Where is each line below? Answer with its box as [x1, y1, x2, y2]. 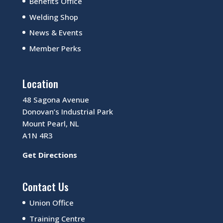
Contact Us [22, 179, 69, 195]
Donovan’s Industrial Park [22, 107, 113, 117]
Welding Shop [29, 11, 78, 22]
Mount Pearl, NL [22, 118, 79, 129]
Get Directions [22, 150, 77, 160]
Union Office [29, 198, 74, 208]
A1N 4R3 [22, 130, 53, 141]
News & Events [29, 27, 83, 38]
